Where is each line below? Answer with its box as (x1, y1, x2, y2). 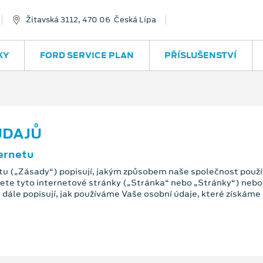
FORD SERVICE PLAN (39, 49, 134, 61)
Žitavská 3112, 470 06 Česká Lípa (26, 14, 156, 25)
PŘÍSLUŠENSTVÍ (164, 49, 237, 61)
